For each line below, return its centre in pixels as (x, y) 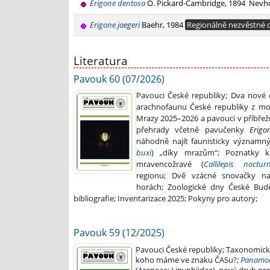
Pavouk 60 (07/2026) (119, 79)
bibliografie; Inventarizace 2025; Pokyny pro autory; (165, 199)
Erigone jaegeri (115, 25)
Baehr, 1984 (162, 25)
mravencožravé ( (170, 164)
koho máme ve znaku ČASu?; (188, 260)
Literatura (101, 60)
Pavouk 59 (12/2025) (119, 233)
